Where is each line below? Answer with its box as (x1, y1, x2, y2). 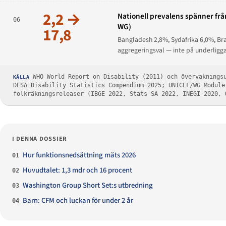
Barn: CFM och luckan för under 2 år (23, 195, 134, 206)
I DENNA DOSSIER (12, 134, 68, 143)
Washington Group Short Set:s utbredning (23, 180, 153, 191)
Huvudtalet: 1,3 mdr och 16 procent (23, 165, 133, 176)
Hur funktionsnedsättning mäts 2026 (23, 149, 136, 160)
